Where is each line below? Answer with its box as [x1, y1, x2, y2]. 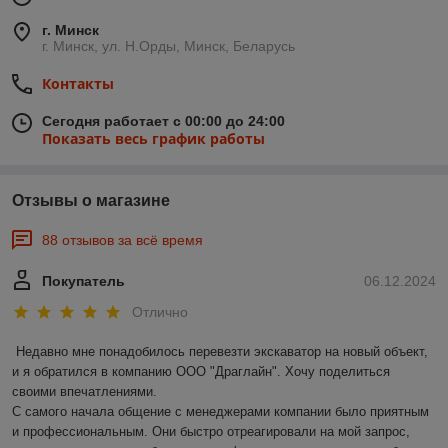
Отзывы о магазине [12, 192, 170, 210]
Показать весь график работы [42, 129, 265, 149]
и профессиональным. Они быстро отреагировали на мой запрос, [12, 424, 410, 440]
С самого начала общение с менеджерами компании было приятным [12, 404, 429, 420]
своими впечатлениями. [12, 384, 157, 400]
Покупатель [42, 273, 125, 290]
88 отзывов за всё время [42, 232, 203, 249]
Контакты [42, 74, 114, 94]
